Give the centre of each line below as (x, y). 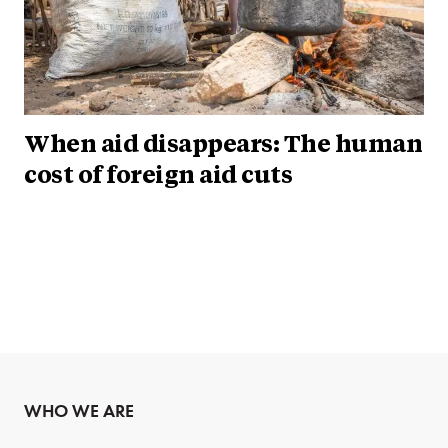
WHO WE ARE (79, 410)
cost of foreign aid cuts (158, 176)
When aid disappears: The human (223, 145)
